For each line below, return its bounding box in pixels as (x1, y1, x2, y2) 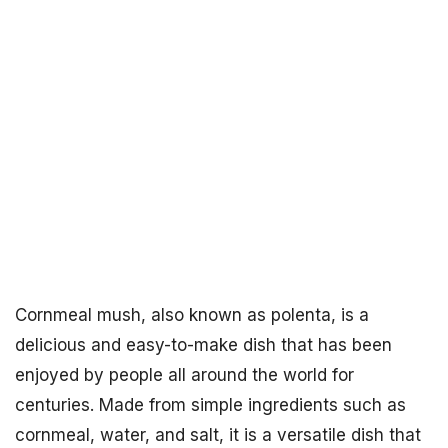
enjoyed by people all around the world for (15, 365, 354, 385)
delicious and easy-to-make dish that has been (15, 335, 392, 355)
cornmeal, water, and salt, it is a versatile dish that (15, 425, 421, 445)
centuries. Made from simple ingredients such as (15, 395, 406, 415)
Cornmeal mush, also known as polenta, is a (15, 305, 369, 325)
